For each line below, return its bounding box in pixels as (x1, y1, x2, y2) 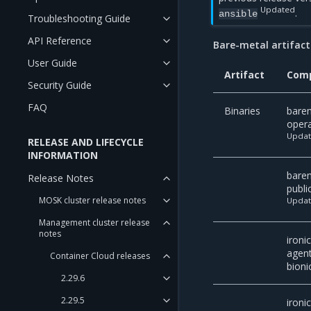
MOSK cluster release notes (39, 194, 146, 206)
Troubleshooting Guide (28, 12, 131, 25)
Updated (260, 4, 296, 15)
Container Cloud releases (50, 250, 150, 262)
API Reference (28, 34, 92, 47)
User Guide (28, 56, 77, 69)
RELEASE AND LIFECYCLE (28, 135, 144, 149)
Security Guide (28, 78, 92, 92)
